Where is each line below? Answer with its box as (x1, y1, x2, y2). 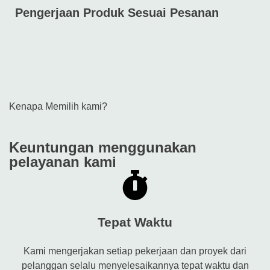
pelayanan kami (9, 154, 116, 171)
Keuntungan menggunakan (9, 139, 196, 156)
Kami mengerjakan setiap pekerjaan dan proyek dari (24, 245, 246, 256)
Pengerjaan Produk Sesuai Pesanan (15, 6, 219, 20)
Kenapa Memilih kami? (9, 101, 107, 112)
